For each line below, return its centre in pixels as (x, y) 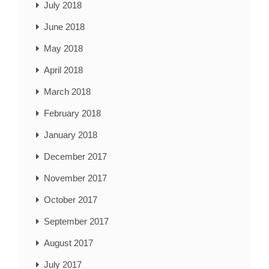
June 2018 (64, 27)
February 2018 (72, 113)
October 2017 (71, 200)
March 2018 (67, 92)
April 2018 (63, 70)
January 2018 (71, 135)
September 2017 (76, 222)
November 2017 (75, 178)
